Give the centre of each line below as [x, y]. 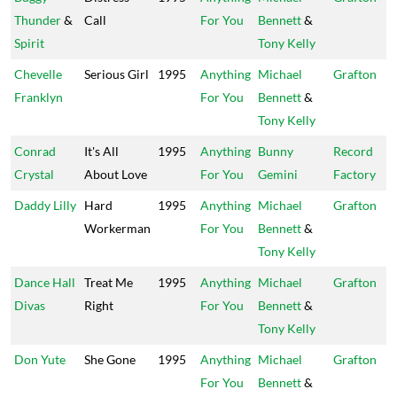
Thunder [38, 20]
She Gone [110, 359]
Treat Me [109, 282]
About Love [116, 174]
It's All [101, 151]
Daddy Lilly [45, 205]
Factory [354, 174]
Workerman [117, 228]
